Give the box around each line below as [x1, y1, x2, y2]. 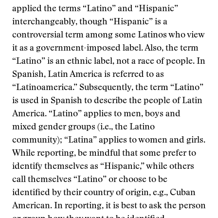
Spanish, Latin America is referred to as [12, 71, 164, 79]
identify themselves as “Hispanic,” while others [12, 163, 194, 171]
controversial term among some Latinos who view [12, 31, 204, 40]
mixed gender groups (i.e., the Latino [12, 123, 155, 132]
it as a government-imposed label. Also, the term [12, 44, 199, 53]
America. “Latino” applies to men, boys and [12, 110, 181, 119]
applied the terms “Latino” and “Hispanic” [12, 5, 178, 14]
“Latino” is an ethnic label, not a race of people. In [12, 57, 205, 66]
